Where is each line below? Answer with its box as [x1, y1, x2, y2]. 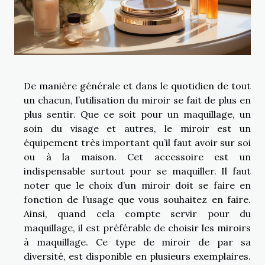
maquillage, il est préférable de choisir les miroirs [24, 222, 251, 234]
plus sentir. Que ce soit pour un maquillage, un [24, 108, 251, 121]
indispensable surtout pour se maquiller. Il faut [24, 165, 251, 177]
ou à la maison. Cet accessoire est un [24, 151, 251, 163]
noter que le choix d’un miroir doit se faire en [24, 179, 251, 192]
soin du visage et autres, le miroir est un [24, 122, 251, 135]
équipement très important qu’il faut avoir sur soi [24, 137, 251, 149]
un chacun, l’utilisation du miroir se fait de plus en [24, 94, 251, 106]
